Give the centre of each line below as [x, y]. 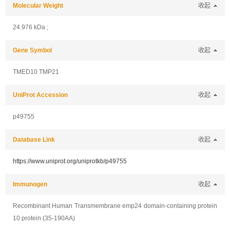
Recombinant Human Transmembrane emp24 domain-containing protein [115, 206]
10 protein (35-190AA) [44, 218]
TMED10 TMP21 [36, 72]
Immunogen [30, 184]
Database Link [34, 140]
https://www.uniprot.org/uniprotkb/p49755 [70, 161]
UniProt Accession [40, 95]
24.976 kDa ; [31, 27]
